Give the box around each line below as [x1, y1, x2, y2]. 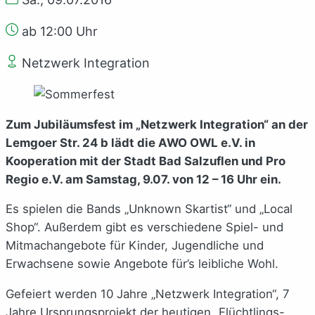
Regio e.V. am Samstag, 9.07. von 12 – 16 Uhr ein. [6, 172, 281, 186]
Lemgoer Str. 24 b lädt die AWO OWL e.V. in [6, 135, 255, 150]
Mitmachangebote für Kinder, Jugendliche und [6, 238, 264, 253]
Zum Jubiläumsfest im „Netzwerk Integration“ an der [6, 117, 308, 131]
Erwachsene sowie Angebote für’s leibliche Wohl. [6, 257, 278, 271]
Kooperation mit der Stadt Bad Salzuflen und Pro [6, 153, 285, 168]
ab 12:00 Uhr [18, 23, 98, 39]
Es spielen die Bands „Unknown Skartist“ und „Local [6, 202, 292, 217]
